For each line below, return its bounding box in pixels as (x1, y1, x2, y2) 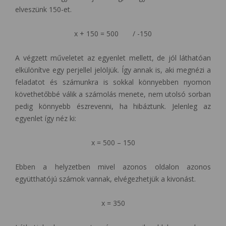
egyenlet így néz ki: (15, 114, 76, 124)
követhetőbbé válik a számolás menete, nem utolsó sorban (15, 89, 211, 99)
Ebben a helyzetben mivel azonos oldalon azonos (15, 162, 211, 172)
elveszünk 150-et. (15, 5, 72, 15)
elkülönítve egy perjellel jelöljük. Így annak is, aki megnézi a (15, 65, 211, 75)
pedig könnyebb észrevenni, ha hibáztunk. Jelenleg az (15, 101, 211, 111)
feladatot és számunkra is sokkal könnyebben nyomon (15, 77, 211, 87)
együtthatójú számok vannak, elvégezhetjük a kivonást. (15, 174, 196, 184)
